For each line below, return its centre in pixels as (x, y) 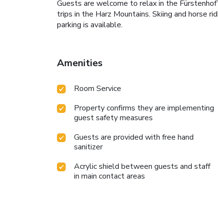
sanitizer (88, 147)
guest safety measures (113, 118)
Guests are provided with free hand (134, 137)
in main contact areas (109, 176)
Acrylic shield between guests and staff (142, 167)
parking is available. (90, 25)
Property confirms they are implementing (144, 108)
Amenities (80, 63)
